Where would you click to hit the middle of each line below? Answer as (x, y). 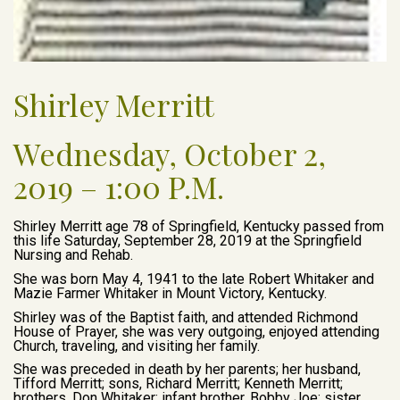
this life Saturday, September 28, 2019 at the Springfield (187, 241)
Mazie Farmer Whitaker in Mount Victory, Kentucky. (170, 294)
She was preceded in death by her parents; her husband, (187, 370)
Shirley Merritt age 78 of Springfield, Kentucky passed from (199, 227)
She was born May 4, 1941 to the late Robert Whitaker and (194, 279)
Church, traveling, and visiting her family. (137, 346)
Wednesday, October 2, (170, 154)
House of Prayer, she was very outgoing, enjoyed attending (196, 331)
